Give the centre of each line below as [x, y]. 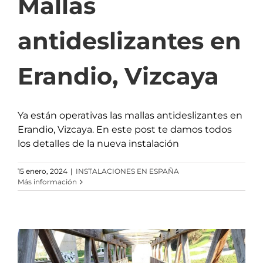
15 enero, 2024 [43, 171]
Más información [47, 182]
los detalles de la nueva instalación [98, 144]
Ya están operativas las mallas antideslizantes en [130, 116]
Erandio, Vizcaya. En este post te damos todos [125, 130]
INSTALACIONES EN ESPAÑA [127, 171]
